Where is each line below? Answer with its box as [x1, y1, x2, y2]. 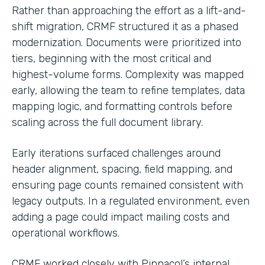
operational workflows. [12, 226, 119, 240]
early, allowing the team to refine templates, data [12, 83, 245, 97]
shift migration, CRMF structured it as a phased [12, 20, 238, 33]
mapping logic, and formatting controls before [12, 99, 232, 113]
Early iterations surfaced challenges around [12, 146, 221, 160]
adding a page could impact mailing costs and [12, 210, 230, 224]
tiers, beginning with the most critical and [12, 51, 211, 65]
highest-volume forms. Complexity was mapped [12, 67, 244, 81]
